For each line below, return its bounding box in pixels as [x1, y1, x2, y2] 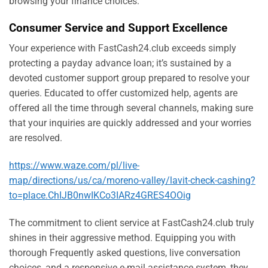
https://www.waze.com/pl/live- [9, 159, 139, 171]
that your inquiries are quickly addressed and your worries [9, 117, 251, 129]
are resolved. [9, 132, 62, 144]
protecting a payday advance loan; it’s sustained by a [9, 57, 232, 69]
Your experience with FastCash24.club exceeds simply [9, 42, 236, 54]
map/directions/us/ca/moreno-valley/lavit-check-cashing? [9, 174, 255, 186]
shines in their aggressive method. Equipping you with [9, 232, 236, 243]
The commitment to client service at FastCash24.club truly [9, 217, 254, 229]
